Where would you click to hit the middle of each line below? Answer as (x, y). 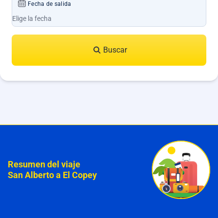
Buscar (115, 50)
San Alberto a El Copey (52, 175)
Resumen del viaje (44, 164)
